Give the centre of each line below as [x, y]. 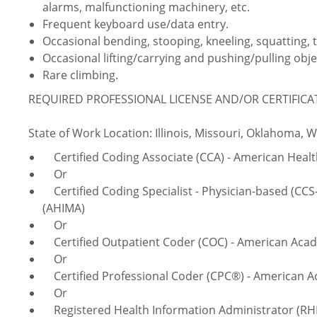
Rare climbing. [80, 75]
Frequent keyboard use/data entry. [136, 24]
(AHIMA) [65, 208]
